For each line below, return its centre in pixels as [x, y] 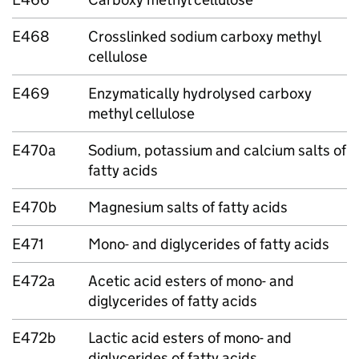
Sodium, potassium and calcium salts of [217, 150]
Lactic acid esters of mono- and [190, 338]
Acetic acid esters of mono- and [191, 281]
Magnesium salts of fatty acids [188, 207]
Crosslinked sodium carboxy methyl [205, 36]
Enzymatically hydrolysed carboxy [200, 93]
